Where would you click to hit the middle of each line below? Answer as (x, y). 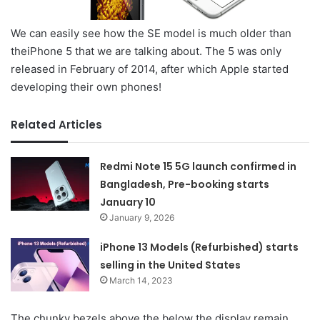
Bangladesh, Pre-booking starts (185, 184)
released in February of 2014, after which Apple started (150, 69)
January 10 (128, 202)
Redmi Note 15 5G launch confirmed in (199, 166)
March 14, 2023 (141, 280)
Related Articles (56, 125)
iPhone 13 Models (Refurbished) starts (200, 247)
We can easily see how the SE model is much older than (151, 33)
